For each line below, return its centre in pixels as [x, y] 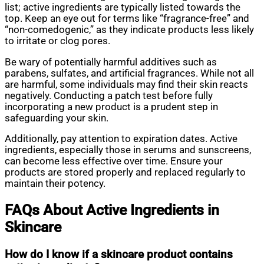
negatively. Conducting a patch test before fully [109, 95]
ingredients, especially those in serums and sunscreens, [128, 150]
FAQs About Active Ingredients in [112, 210]
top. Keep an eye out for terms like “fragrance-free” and [127, 19]
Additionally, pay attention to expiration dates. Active [121, 139]
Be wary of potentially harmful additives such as [111, 62]
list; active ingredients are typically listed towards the [123, 8]
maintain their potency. [55, 184]
